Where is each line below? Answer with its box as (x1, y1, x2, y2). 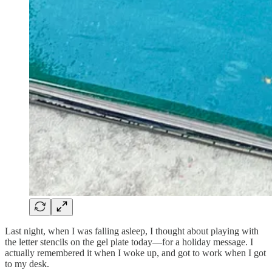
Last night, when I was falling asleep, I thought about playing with (5, 226, 259, 237)
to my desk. (5, 259, 49, 270)
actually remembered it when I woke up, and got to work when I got (5, 248, 266, 259)
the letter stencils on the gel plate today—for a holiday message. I (5, 237, 253, 248)
